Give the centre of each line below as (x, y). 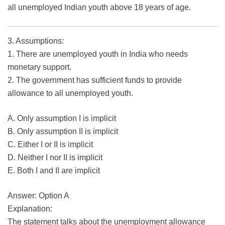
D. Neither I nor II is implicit (55, 158)
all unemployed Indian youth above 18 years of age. (99, 8)
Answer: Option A (38, 196)
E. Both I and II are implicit (54, 171)
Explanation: (30, 209)
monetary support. (39, 67)
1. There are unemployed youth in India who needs (98, 54)
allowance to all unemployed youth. (70, 93)
